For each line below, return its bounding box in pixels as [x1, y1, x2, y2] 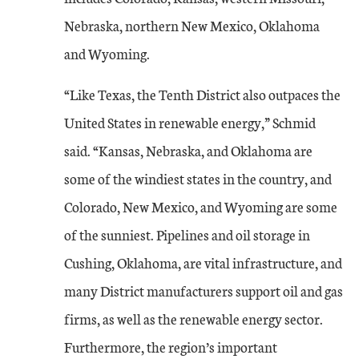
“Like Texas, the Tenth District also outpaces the [64, 83, 341, 104]
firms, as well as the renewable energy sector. [64, 308, 323, 329]
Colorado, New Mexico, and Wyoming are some [64, 196, 337, 216]
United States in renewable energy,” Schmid [64, 111, 316, 132]
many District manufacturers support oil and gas [64, 280, 343, 301]
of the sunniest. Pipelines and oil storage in [64, 224, 310, 244]
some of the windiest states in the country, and [64, 167, 332, 188]
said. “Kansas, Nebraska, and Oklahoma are [64, 139, 313, 160]
